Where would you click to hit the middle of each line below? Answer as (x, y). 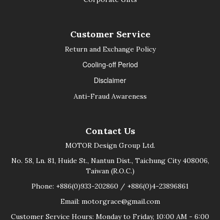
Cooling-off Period (110, 65)
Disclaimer (110, 80)
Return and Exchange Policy (110, 49)
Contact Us (110, 131)
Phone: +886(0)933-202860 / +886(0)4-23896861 (110, 186)
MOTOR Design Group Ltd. (110, 146)
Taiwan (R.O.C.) (110, 171)
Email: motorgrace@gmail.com (110, 202)
